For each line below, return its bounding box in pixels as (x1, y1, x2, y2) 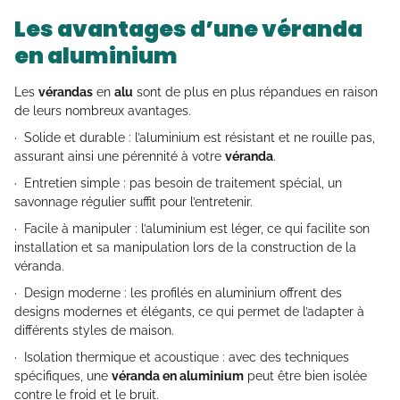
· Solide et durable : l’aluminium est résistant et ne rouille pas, (14, 130, 375, 146)
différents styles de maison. (14, 323, 174, 338)
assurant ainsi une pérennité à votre (14, 149, 225, 164)
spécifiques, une (14, 369, 112, 384)
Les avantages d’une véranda (14, 13, 362, 46)
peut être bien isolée (244, 369, 367, 384)
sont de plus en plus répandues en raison (133, 85, 378, 100)
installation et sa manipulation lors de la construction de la (14, 240, 356, 255)
